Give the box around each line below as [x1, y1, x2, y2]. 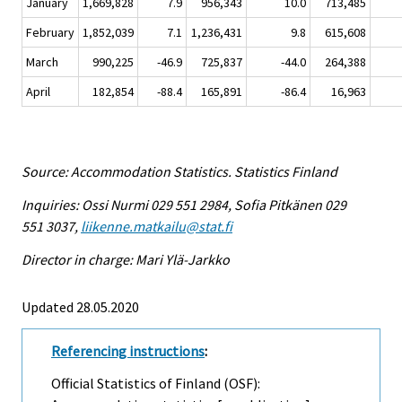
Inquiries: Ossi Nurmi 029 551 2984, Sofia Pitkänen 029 [22, 195, 346, 214]
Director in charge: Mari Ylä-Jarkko [22, 249, 230, 268]
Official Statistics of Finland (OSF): [51, 374, 260, 393]
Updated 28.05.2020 [22, 297, 139, 316]
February [26, 24, 74, 41]
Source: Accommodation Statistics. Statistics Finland [22, 162, 337, 181]
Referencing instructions [51, 341, 205, 360]
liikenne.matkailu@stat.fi [81, 216, 232, 235]
